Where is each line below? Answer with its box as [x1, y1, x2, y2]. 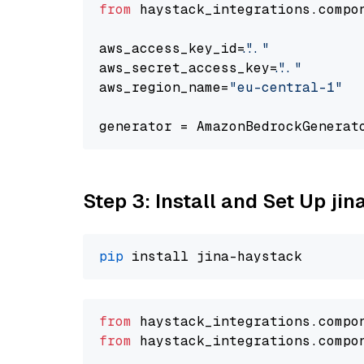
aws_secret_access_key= [99, 59, 278, 76]
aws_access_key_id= [99, 40, 245, 57]
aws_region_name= [99, 79, 229, 96]
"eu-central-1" [229, 79, 343, 96]
